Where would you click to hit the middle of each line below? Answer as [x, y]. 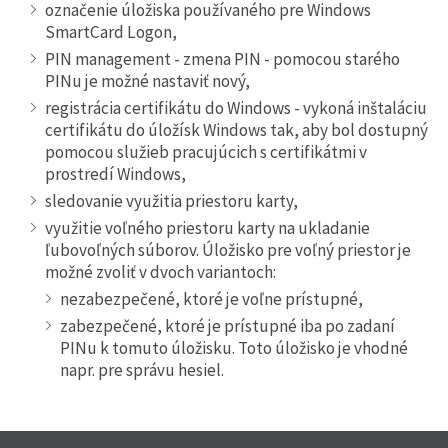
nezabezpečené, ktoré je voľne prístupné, [211, 298]
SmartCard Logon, [111, 31]
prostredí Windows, [115, 173]
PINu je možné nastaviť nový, [147, 80]
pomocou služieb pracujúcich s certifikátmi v [206, 151]
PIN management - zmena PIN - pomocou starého [222, 58]
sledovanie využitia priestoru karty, [171, 200]
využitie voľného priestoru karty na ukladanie [207, 227]
